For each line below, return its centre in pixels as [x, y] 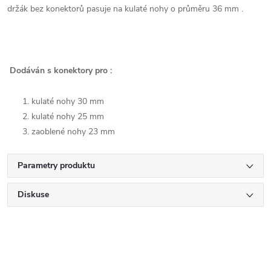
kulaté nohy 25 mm [68, 116]
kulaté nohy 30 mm [68, 101]
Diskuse [33, 194]
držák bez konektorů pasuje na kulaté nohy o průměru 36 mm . [125, 9]
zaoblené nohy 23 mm [73, 132]
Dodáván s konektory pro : [61, 70]
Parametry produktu [56, 165]
